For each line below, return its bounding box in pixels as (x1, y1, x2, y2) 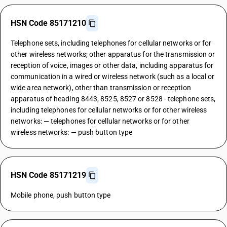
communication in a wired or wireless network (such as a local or (11, 72, 215, 81)
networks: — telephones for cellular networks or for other (11, 117, 190, 125)
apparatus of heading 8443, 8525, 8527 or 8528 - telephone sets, (11, 95, 216, 103)
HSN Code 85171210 (11, 18, 86, 28)
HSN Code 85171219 (11, 170, 86, 180)
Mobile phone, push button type (11, 191, 111, 199)
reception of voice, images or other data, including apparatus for (11, 61, 214, 69)
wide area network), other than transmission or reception (11, 84, 191, 92)
